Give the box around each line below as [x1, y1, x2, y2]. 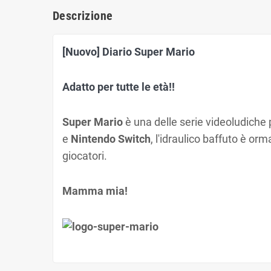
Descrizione [53, 8, 113, 23]
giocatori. [62, 149, 109, 162]
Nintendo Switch [71, 132, 151, 145]
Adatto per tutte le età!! [62, 80, 175, 93]
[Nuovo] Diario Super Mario [62, 45, 197, 58]
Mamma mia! [62, 184, 128, 197]
